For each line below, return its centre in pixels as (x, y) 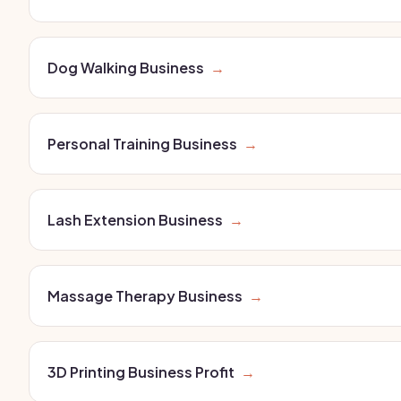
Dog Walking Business (126, 68)
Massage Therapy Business (145, 296)
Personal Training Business (142, 144)
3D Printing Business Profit (141, 372)
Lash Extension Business (135, 220)
